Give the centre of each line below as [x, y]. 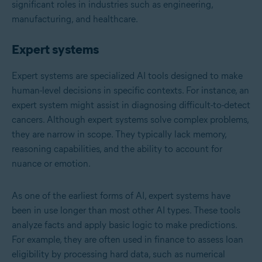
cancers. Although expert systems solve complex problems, [130, 120]
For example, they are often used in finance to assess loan [127, 240]
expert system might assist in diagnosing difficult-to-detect [131, 105]
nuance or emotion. [51, 164]
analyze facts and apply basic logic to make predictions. [124, 225]
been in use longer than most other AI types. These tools [126, 211]
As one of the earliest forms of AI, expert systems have [121, 196]
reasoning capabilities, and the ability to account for [117, 149]
